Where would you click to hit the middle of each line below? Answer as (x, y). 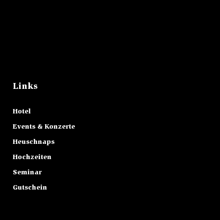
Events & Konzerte (44, 127)
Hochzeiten (32, 157)
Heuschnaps (34, 142)
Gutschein (30, 188)
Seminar (27, 173)
